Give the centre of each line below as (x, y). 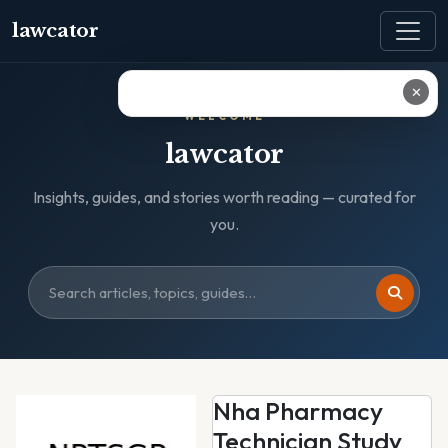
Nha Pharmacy (298, 411)
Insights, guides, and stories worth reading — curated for (224, 197)
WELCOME (224, 116)
